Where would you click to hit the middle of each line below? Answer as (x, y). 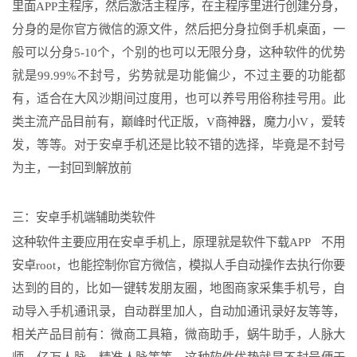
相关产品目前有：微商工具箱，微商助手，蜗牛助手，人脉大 (178, 334)
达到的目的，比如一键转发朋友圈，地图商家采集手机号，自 (178, 288)
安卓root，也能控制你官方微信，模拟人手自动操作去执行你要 (178, 265)
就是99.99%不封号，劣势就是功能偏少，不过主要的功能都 (178, 75)
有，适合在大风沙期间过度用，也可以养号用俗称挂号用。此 (178, 98)
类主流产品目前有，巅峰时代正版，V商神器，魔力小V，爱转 (178, 122)
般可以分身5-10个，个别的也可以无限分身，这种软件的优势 (178, 52)
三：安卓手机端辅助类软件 (84, 217)
